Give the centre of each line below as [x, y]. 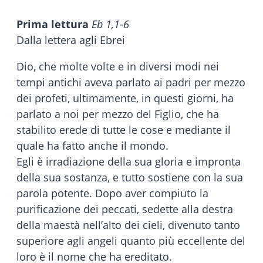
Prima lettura [53, 24]
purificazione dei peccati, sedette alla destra [125, 209]
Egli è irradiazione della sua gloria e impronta [129, 162]
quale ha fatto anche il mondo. [92, 146]
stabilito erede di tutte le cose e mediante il [124, 130]
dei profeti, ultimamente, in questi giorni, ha [125, 98]
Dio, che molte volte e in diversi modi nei [118, 67]
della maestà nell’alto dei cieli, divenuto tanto [128, 225]
